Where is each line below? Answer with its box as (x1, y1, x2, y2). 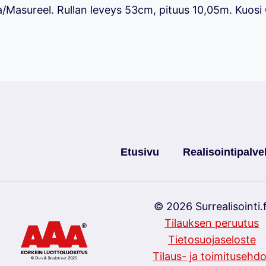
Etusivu (121, 145, 160, 158)
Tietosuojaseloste (167, 233, 256, 246)
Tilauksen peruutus (164, 217, 259, 230)
